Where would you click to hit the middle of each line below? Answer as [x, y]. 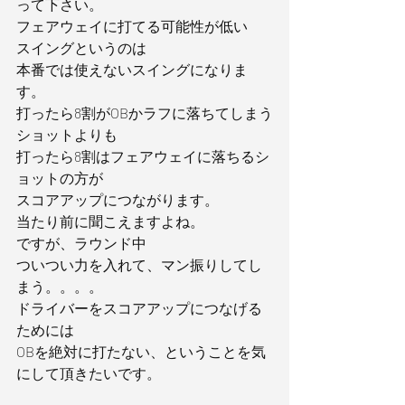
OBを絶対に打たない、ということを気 [141, 351]
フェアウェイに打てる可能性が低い [132, 26]
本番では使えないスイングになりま [132, 69]
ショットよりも [67, 134]
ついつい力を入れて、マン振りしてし [139, 264]
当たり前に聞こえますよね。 [110, 221]
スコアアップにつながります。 [118, 199]
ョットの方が [60, 178]
